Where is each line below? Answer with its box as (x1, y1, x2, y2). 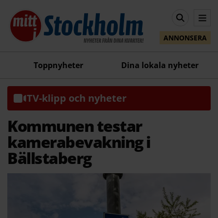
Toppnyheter (33, 59, 83, 71)
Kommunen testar (7, 115, 142, 136)
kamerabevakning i (7, 131, 150, 152)
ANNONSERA (163, 33, 207, 43)
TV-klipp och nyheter (27, 91, 127, 105)
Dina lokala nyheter (121, 59, 199, 71)
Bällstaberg (7, 147, 91, 168)
